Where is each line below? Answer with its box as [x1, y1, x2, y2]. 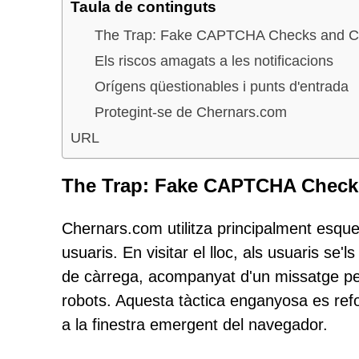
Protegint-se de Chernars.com [95, 103, 287, 120]
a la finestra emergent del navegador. [62, 316, 328, 333]
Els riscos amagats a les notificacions [95, 52, 333, 69]
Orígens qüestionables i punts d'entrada [95, 78, 349, 95]
